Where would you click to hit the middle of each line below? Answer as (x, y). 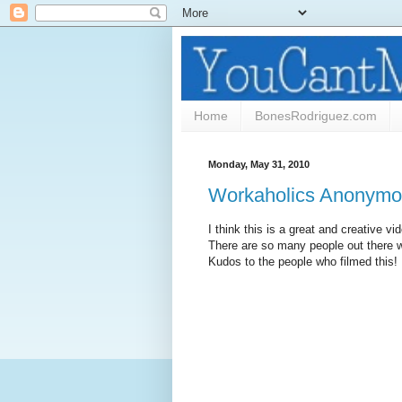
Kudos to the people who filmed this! (303, 262)
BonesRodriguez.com (316, 116)
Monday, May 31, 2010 (259, 164)
